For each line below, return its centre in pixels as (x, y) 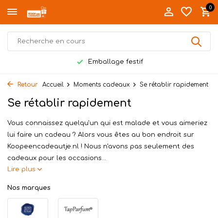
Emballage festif (115, 62)
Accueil (53, 85)
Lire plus (22, 169)
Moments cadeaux (102, 85)
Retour (27, 85)
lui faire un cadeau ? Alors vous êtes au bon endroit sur (101, 135)
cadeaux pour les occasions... (57, 158)
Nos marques (29, 188)
